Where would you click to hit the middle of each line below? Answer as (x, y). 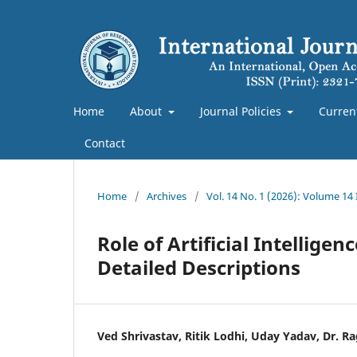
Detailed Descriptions (199, 267)
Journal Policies (242, 111)
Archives (167, 196)
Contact (105, 143)
